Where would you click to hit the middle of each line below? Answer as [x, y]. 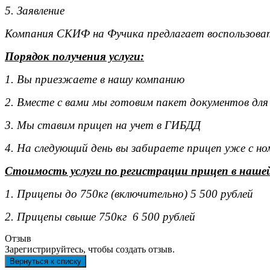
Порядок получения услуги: [74, 56]
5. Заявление [35, 11]
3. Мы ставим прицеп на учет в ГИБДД [104, 125]
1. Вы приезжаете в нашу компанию [95, 79]
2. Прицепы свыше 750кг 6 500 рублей [100, 217]
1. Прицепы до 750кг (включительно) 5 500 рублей [129, 194]
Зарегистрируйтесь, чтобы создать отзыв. [90, 249]
